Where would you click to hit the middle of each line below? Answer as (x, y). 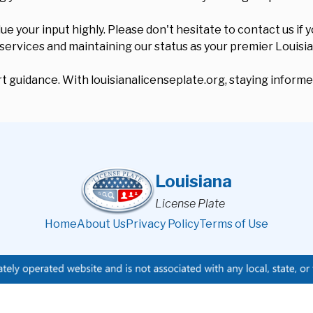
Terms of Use (234, 224)
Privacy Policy (162, 224)
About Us (101, 224)
